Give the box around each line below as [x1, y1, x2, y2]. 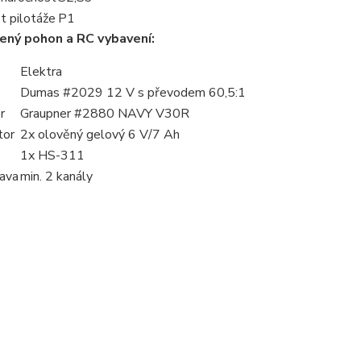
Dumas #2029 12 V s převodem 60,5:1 [19, 84, 246, 102]
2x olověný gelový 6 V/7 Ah [19, 126, 180, 144]
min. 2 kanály [19, 168, 93, 186]
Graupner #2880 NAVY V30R [19, 105, 189, 123]
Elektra [19, 63, 62, 81]
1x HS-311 [19, 147, 85, 165]
